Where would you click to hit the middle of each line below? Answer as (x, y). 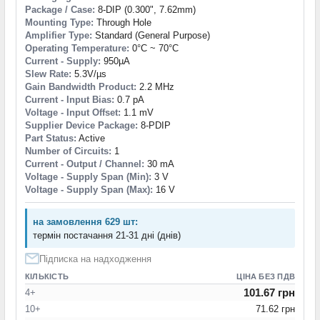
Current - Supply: (63, 61)
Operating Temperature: (77, 49)
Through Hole (122, 23)
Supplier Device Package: (81, 126)
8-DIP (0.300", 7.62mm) (145, 10)
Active (91, 139)
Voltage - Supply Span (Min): (88, 177)
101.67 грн (269, 293)
